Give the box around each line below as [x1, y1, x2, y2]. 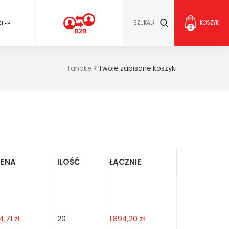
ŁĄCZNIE [109, 156, 141, 167]
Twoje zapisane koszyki [99, 63, 177, 73]
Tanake [67, 63, 92, 73]
